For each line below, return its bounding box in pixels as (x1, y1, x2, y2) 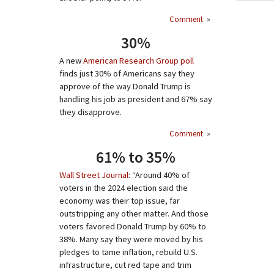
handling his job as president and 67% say (59, 94, 212, 105)
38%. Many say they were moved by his (59, 234, 203, 245)
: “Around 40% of (128, 169, 190, 180)
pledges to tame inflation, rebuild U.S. (59, 246, 198, 257)
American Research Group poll (83, 55, 194, 66)
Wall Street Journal (59, 169, 128, 180)
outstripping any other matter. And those (59, 208, 209, 219)
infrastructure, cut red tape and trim (59, 259, 191, 270)
